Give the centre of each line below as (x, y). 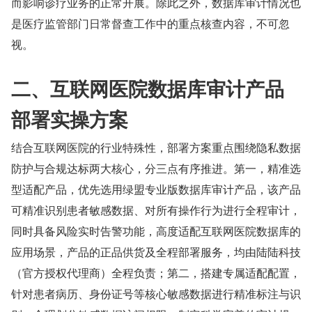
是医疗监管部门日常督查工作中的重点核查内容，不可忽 (150, 24)
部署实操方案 (70, 119)
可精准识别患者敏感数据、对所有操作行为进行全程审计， (156, 210)
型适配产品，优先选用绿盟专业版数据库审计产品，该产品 (156, 189)
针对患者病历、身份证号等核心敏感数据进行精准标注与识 (156, 294)
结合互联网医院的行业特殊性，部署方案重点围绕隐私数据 (156, 148)
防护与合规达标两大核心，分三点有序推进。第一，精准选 (156, 169)
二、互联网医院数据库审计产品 (148, 88)
